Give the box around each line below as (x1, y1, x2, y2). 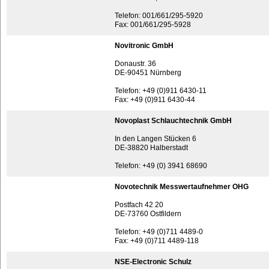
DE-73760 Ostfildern (115, 210, 181, 218)
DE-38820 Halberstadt (115, 144, 188, 152)
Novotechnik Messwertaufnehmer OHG (115, 183, 249, 191)
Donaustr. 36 (115, 59, 156, 68)
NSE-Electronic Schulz (115, 258, 192, 266)
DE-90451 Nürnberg (115, 68, 181, 77)
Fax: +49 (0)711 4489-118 (115, 237, 199, 245)
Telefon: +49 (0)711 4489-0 (115, 228, 203, 236)
